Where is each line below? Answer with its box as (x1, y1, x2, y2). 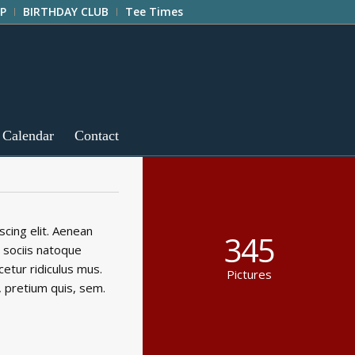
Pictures (226, 266, 272, 282)
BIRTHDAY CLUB (23, 4, 109, 19)
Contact (74, 128, 119, 143)
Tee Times (125, 4, 183, 19)
